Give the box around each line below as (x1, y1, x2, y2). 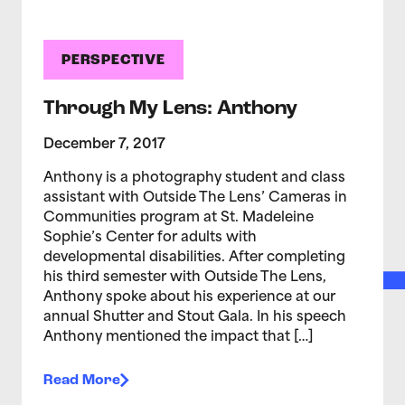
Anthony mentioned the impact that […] (43, 330, 313, 344)
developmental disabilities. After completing (43, 250, 345, 265)
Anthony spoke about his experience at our (43, 290, 335, 305)
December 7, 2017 (43, 137, 165, 152)
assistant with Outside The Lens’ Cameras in (43, 191, 347, 205)
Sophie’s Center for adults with (43, 231, 257, 245)
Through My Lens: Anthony (43, 99, 297, 119)
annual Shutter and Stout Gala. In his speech (43, 310, 346, 325)
